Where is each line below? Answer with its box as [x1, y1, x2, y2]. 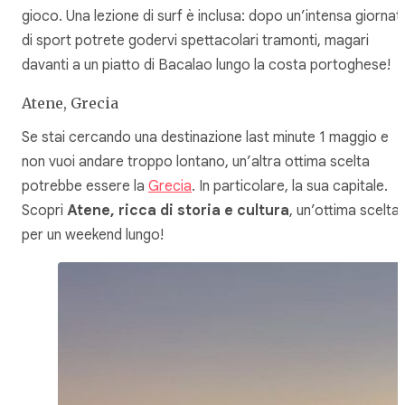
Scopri [22, 202, 67, 221]
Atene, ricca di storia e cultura [67, 202, 289, 221]
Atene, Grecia [22, 93, 118, 112]
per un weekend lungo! [22, 226, 164, 245]
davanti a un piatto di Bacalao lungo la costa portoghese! [22, 55, 391, 74]
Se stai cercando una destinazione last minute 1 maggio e [22, 128, 389, 147]
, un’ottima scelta [289, 202, 400, 221]
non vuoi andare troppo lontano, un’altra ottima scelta [22, 153, 370, 172]
